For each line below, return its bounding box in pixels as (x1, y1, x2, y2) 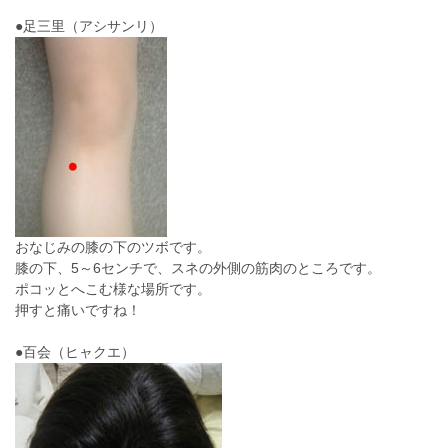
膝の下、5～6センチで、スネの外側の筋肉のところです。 (15, 260, 381, 276)
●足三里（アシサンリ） (15, 18, 163, 34)
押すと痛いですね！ (15, 302, 141, 318)
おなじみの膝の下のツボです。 (15, 239, 211, 255)
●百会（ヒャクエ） (15, 344, 135, 360)
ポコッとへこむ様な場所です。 (15, 281, 211, 297)
